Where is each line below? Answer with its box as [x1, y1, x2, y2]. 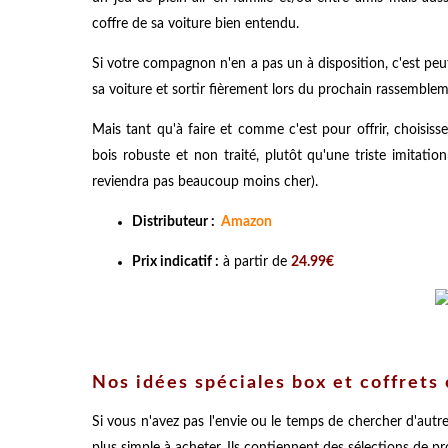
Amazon [221, 214, 272, 229]
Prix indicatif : [132, 254, 219, 269]
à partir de [219, 254, 291, 269]
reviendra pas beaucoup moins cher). [92, 174, 318, 189]
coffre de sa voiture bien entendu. [92, 16, 299, 31]
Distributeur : [132, 214, 221, 229]
